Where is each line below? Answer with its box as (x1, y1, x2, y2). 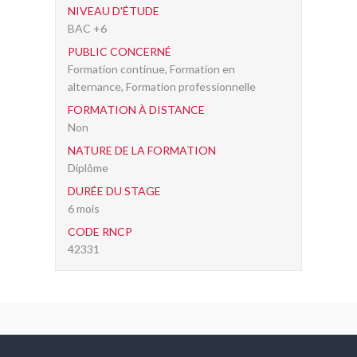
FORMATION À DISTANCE (68, 103, 205, 116)
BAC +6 (68, 22, 107, 35)
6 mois (68, 202, 100, 215)
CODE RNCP (68, 225, 132, 238)
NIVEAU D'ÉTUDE (68, 4, 159, 18)
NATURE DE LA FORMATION (68, 143, 216, 157)
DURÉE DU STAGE (68, 184, 161, 198)
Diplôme (68, 161, 108, 175)
